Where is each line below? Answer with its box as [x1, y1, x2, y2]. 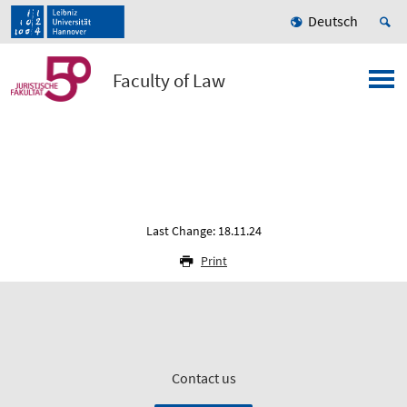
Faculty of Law [113, 68, 226, 94]
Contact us [171, 369, 236, 388]
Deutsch [308, 12, 358, 31]
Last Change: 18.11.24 [145, 223, 262, 240]
